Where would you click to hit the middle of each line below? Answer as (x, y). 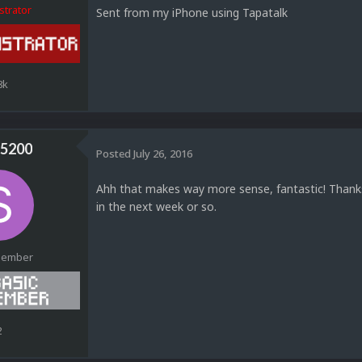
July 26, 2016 (163, 154)
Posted (115, 154)
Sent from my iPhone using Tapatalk (192, 13)
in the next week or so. (158, 206)
